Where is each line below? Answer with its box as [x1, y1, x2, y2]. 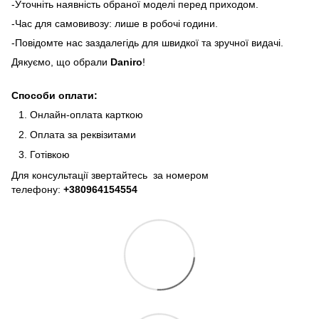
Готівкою [30, 149, 70, 161]
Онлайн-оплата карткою [30, 108, 143, 120]
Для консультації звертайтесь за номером [11, 169, 209, 181]
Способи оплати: [11, 89, 98, 101]
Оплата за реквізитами [30, 128, 136, 140]
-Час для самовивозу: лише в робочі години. [11, 17, 218, 29]
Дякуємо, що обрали [11, 56, 110, 68]
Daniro [110, 56, 142, 68]
